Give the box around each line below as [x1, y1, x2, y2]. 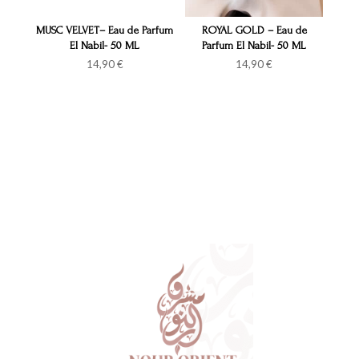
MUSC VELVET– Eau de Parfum [36, 24, 174, 37]
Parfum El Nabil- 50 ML [202, 39, 307, 52]
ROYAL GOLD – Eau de [201, 24, 307, 37]
